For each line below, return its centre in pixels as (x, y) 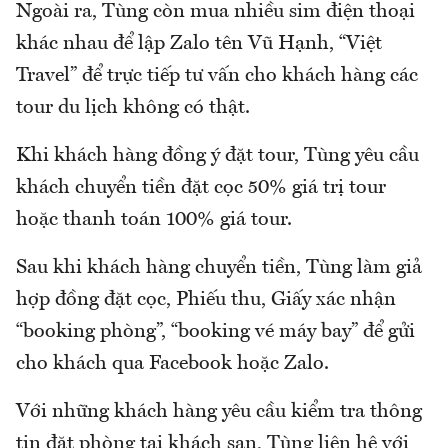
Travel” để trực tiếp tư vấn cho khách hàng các (217, 75)
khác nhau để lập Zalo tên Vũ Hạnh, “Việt (199, 43)
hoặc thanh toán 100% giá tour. (154, 219)
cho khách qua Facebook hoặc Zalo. (172, 363)
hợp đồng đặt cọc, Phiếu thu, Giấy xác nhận (206, 299)
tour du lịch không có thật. (133, 107)
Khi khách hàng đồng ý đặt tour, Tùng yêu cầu (217, 155)
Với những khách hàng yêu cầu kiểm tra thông (219, 411)
